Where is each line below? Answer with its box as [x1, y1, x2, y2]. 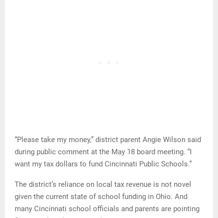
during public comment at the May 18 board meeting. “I [15, 147, 192, 157]
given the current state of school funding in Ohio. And [15, 192, 187, 201]
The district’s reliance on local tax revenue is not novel [15, 180, 191, 189]
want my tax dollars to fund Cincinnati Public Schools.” [15, 160, 192, 169]
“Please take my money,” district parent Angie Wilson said [15, 135, 201, 145]
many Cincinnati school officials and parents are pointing [15, 204, 200, 214]
